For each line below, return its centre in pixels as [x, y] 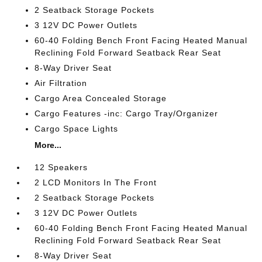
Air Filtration [61, 83]
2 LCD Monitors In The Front [96, 182]
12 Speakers [61, 167]
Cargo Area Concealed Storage [101, 98]
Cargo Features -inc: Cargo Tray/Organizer [127, 113]
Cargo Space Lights [77, 129]
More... [48, 145]
